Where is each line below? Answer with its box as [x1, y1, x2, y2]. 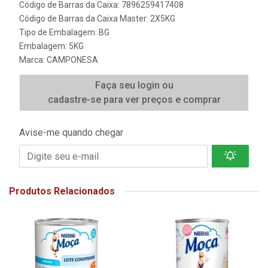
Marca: [19, 55, 47, 65]
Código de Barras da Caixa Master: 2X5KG [19, 14, 175, 23]
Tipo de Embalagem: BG [19, 28, 109, 37]
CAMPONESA [47, 55, 98, 65]
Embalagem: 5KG [19, 41, 84, 51]
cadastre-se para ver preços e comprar [47, 94, 221, 105]
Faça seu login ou [95, 80, 173, 91]
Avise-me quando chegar [19, 127, 123, 138]
